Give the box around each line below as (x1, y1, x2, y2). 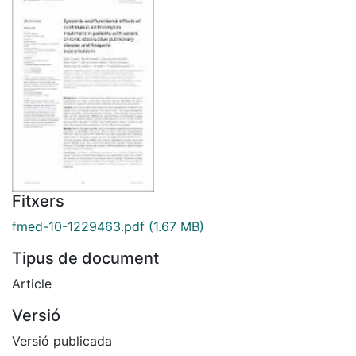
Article (12, 275, 52, 292)
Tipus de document (12, 248, 159, 268)
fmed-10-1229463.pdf (12, 218, 145, 234)
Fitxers (12, 191, 64, 211)
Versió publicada (12, 332, 112, 349)
